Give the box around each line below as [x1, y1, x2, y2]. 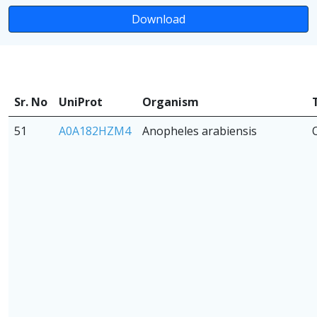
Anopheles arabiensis [142, 122, 257, 139]
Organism [142, 93, 199, 110]
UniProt [59, 93, 103, 110]
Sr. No [14, 93, 47, 110]
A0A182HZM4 [59, 122, 131, 139]
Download [132, 11, 185, 27]
